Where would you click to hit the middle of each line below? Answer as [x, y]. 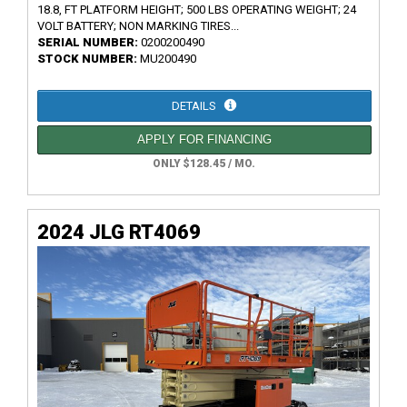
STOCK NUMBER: [89, 58]
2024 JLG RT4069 [119, 232]
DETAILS [195, 105]
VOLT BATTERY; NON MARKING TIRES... [138, 25]
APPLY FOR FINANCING [204, 139]
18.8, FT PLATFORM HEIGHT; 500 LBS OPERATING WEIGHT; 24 [197, 9]
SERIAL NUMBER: [89, 42]
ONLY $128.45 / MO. [203, 163]
